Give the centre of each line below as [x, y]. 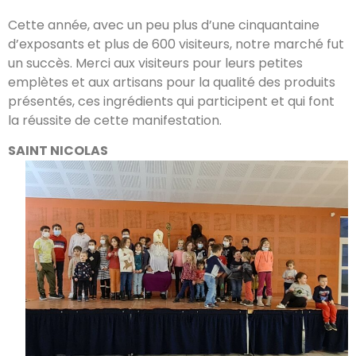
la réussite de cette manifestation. [115, 120]
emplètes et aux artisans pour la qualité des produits [172, 82]
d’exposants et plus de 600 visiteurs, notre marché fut [176, 44]
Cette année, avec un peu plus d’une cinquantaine [164, 25]
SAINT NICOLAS [58, 151]
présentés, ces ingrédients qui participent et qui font [171, 101]
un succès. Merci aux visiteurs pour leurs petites [155, 63]
